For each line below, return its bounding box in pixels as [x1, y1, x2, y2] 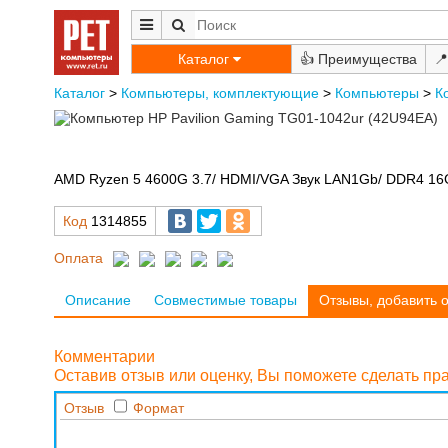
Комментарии [53, 347, 155, 365]
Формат [132, 399, 184, 416]
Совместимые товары [153, 292, 297, 309]
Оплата [53, 249, 103, 266]
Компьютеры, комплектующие [120, 85, 319, 101]
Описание [65, 292, 132, 309]
